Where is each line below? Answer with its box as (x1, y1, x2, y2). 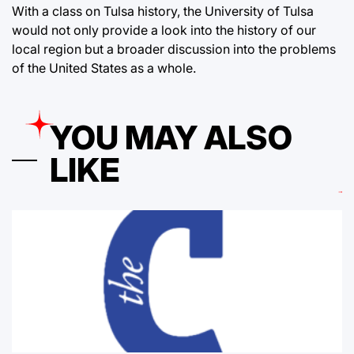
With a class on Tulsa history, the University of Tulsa (12, 3, 314, 19)
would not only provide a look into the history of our (12, 22, 316, 38)
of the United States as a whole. (12, 60, 196, 76)
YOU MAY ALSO (50, 118, 292, 157)
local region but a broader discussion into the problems (12, 41, 336, 57)
